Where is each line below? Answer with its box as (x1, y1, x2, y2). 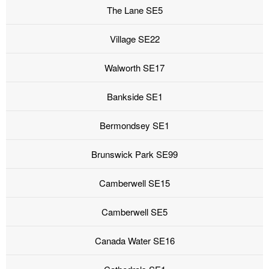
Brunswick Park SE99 (91, 148, 178, 161)
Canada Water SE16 (94, 234, 175, 247)
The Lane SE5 (106, 4, 163, 17)
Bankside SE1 (106, 90, 163, 103)
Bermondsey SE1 (100, 119, 169, 132)
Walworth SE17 (104, 61, 165, 74)
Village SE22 (109, 32, 160, 46)
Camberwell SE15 (99, 177, 170, 190)
